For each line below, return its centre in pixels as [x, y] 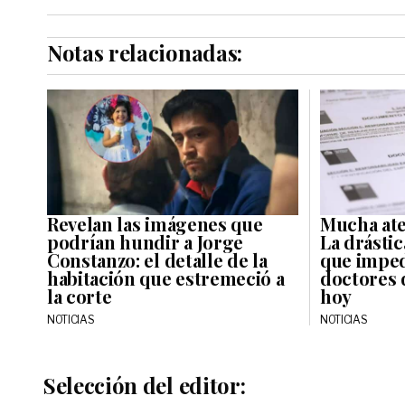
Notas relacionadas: [145, 52]
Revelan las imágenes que [155, 223]
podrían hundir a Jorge [145, 241]
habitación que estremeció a [166, 278]
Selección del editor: [145, 385]
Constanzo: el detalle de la [157, 259]
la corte [80, 296]
